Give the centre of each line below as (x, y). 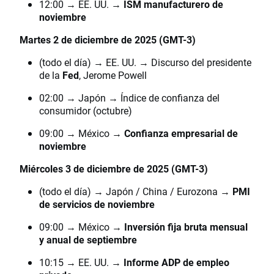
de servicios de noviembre (97, 204)
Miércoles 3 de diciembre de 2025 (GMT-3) (114, 169)
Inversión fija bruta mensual (186, 227)
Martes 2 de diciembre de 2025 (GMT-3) (108, 40)
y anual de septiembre (88, 240)
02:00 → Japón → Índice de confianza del (129, 98)
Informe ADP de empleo (176, 262)
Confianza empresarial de (181, 133)
